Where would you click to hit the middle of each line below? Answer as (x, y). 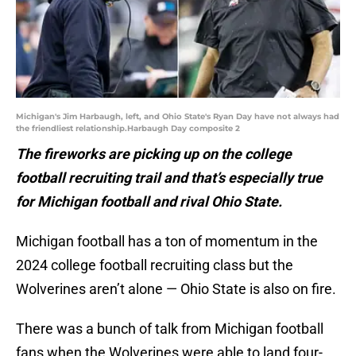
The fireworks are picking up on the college (154, 154)
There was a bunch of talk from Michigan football (170, 329)
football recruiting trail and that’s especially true (169, 178)
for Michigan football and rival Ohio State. (151, 202)
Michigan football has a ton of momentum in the (167, 242)
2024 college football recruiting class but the (155, 265)
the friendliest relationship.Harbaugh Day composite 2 (128, 129)
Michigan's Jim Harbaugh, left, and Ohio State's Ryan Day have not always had (178, 117)
